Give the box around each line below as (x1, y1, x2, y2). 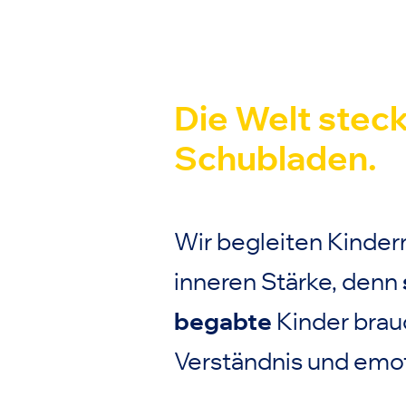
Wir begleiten (174, 227, 327, 257)
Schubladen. (174, 137, 383, 179)
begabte (174, 306, 276, 337)
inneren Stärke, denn (174, 266, 402, 297)
